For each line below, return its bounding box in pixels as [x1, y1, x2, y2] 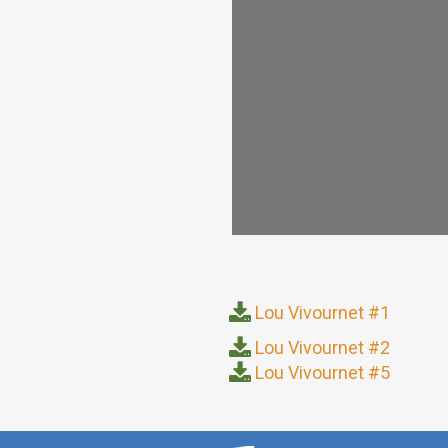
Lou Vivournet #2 [255, 337, 390, 359]
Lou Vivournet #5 [255, 361, 390, 383]
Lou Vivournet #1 [255, 302, 390, 324]
